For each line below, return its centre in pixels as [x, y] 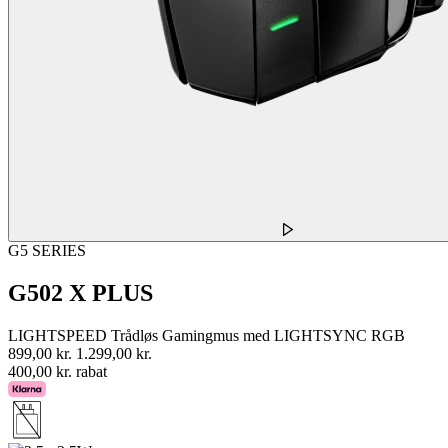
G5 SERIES [47, 251]
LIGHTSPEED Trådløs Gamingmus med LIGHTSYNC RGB [206, 335]
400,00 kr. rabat [57, 371]
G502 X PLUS [80, 293]
